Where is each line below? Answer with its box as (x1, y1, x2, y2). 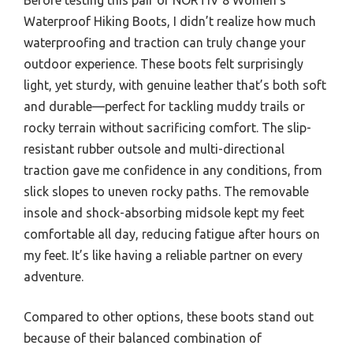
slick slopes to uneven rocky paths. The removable (24, 184, 309, 199)
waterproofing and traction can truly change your (24, 35, 306, 50)
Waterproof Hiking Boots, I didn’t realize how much (24, 13, 316, 28)
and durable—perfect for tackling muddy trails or (24, 98, 305, 113)
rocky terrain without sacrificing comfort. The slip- (24, 120, 311, 135)
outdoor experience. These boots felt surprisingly (24, 56, 303, 71)
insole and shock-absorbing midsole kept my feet (24, 205, 304, 220)
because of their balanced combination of (24, 330, 262, 345)
